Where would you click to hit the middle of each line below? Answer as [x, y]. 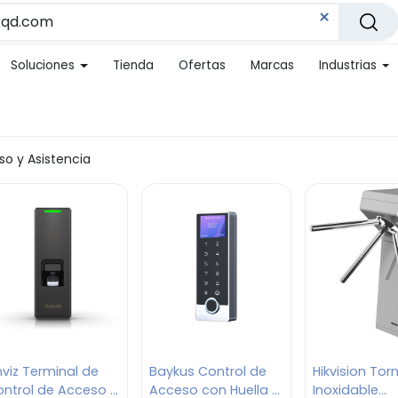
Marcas [272, 65]
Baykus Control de [208, 371]
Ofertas [202, 65]
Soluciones [43, 65]
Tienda [133, 65]
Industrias [347, 65]
